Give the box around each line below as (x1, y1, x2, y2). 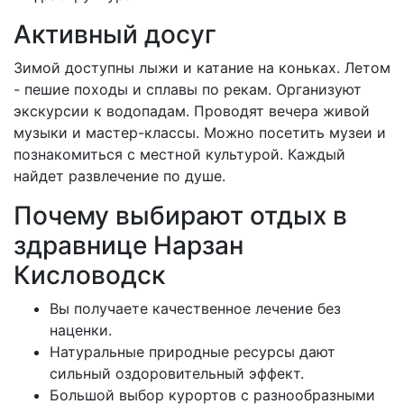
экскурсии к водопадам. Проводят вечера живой (14, 102, 370, 121)
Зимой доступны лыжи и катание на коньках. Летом (14, 59, 390, 78)
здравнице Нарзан (14, 230, 243, 262)
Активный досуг (14, 19, 216, 50)
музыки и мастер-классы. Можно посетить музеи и (14, 124, 386, 142)
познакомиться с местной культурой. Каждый (14, 145, 345, 164)
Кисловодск (14, 260, 165, 291)
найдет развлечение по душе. (14, 167, 225, 186)
